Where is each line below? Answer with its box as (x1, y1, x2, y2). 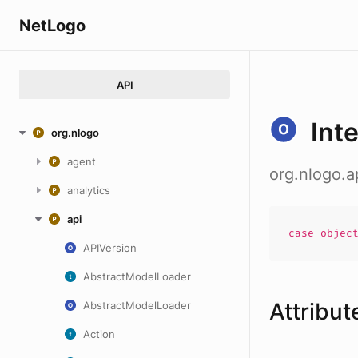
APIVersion (83, 241, 137, 254)
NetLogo (19, 15, 86, 35)
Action (83, 328, 115, 340)
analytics (67, 184, 110, 197)
